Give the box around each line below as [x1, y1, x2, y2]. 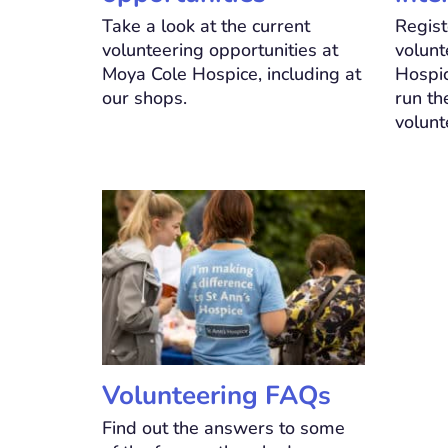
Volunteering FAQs [102, 378, 331, 414]
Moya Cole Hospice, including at [102, 62, 361, 87]
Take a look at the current [102, 14, 310, 39]
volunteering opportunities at [102, 38, 338, 63]
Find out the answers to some [102, 416, 345, 441]
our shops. [102, 86, 187, 111]
